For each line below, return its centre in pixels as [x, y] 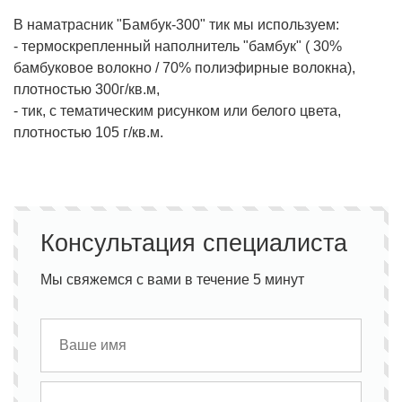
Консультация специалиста [194, 243]
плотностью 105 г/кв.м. [88, 133]
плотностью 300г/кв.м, [87, 90]
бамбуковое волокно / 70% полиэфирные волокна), [184, 68]
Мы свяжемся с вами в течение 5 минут [173, 280]
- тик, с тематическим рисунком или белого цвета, [177, 111]
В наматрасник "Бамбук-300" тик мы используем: [176, 25]
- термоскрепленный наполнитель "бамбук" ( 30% [178, 47]
